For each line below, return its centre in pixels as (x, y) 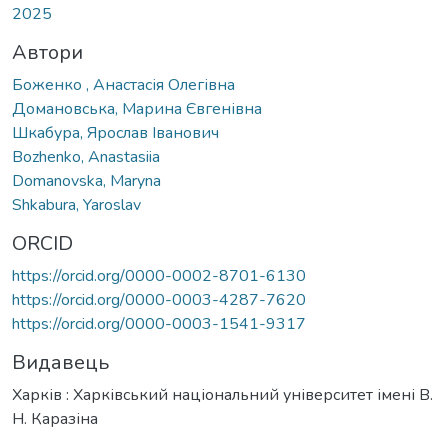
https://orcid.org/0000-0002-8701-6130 (159, 275)
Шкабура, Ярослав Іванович (115, 132)
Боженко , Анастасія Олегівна (123, 84)
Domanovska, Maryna (86, 180)
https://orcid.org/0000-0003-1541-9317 (159, 323)
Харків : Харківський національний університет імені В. (222, 394)
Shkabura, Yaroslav (76, 204)
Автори (47, 52)
